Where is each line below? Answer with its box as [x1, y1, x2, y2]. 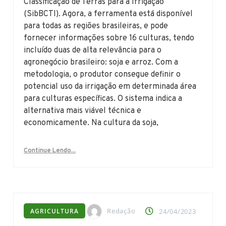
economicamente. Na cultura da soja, [24, 118, 159, 128]
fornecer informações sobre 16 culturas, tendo [24, 33, 195, 43]
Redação [107, 206, 136, 215]
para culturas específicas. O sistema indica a [24, 93, 183, 104]
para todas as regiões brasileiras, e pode [24, 21, 168, 31]
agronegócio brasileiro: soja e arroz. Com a [24, 57, 179, 68]
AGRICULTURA [30, 206, 79, 215]
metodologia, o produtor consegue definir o [24, 69, 181, 80]
